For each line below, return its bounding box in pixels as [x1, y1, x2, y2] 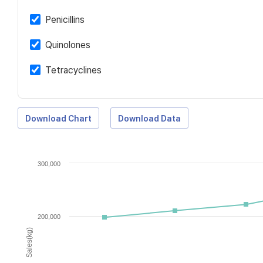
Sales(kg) [25, 227, 33, 258]
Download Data [118, 114, 181, 123]
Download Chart [25, 114, 92, 123]
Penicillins [45, 14, 85, 25]
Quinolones [45, 39, 90, 50]
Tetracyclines [45, 65, 102, 76]
